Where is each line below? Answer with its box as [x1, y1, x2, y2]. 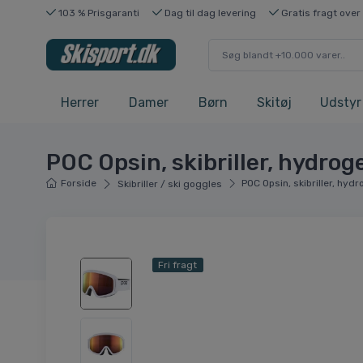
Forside [61, 177, 97, 190]
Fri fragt [158, 259, 198, 271]
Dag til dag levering [162, 6, 256, 19]
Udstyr [320, 95, 361, 111]
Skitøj [257, 95, 292, 111]
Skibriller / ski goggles [117, 178, 222, 190]
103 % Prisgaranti [56, 6, 139, 19]
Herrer [61, 95, 99, 111]
